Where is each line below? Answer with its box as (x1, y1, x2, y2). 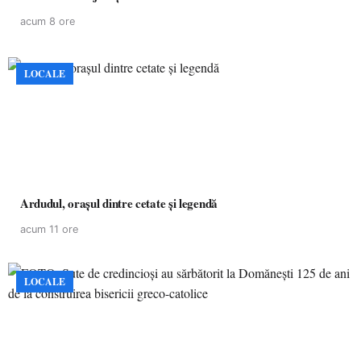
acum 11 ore (20, 223, 78, 235)
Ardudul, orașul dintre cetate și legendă (68, 194, 218, 212)
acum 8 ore (20, 15, 75, 27)
